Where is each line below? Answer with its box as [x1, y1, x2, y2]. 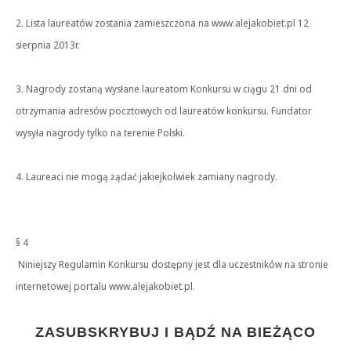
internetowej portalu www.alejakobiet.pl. [16, 280, 195, 292]
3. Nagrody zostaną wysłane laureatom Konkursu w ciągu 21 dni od [16, 82, 312, 95]
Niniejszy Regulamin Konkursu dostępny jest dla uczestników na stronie [16, 258, 328, 270]
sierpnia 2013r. [16, 38, 80, 51]
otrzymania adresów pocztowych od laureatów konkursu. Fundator [16, 104, 312, 117]
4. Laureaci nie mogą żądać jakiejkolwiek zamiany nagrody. [16, 170, 277, 183]
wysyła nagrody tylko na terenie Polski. [16, 126, 185, 139]
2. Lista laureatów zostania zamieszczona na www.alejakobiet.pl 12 [16, 16, 309, 29]
